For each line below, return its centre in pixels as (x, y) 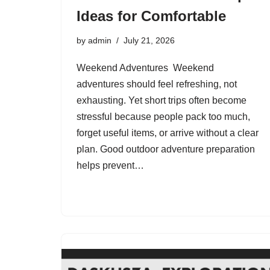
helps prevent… (111, 165)
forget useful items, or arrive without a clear (168, 133)
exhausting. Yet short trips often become (162, 100)
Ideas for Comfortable (151, 16)
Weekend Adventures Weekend (145, 68)
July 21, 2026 (149, 40)
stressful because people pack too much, (163, 117)
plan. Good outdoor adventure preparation (166, 149)
